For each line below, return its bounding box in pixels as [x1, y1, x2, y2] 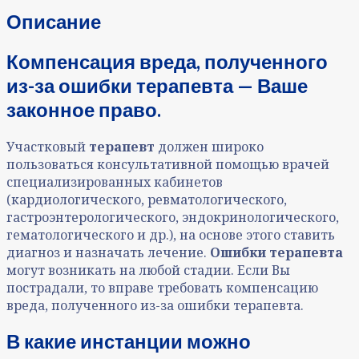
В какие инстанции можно [6, 329, 251, 353]
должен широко [155, 137, 264, 155]
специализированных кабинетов [6, 172, 223, 191]
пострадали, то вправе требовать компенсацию [6, 278, 318, 296]
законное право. [6, 97, 161, 121]
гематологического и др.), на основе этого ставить [6, 225, 335, 244]
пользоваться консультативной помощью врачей [6, 155, 329, 173]
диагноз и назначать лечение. [6, 243, 210, 261]
